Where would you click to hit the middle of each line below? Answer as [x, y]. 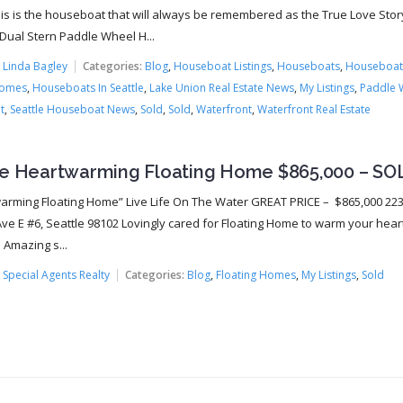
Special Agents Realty [56, 275]
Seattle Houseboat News [72, 110]
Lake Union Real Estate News [221, 88]
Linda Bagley [35, 67]
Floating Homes [255, 275]
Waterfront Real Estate [313, 110]
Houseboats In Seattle [88, 88]
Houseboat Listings [222, 67]
